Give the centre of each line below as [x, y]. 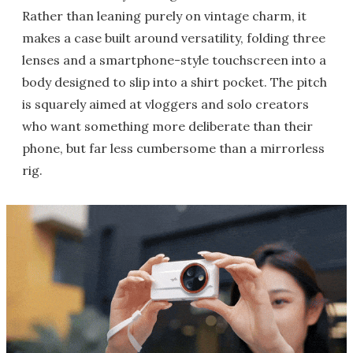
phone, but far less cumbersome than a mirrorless [173, 148]
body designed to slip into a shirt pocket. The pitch [175, 82]
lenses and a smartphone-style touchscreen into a [174, 60]
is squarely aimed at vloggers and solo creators [165, 104]
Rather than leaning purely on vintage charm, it [164, 16]
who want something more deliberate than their [167, 126]
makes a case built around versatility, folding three [174, 38]
